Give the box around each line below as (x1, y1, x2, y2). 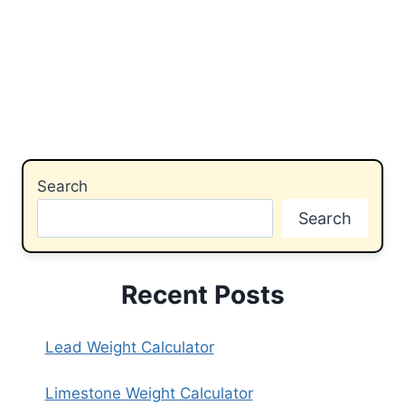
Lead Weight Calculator (44, 338, 214, 357)
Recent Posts (120, 279, 285, 311)
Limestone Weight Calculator (44, 384, 253, 403)
